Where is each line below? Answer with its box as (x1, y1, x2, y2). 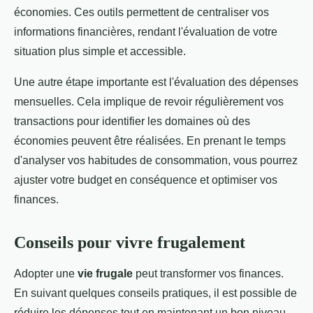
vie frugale (78, 268, 133, 280)
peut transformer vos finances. (133, 268, 284, 280)
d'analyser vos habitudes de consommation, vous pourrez (14, 154, 298, 167)
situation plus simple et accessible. (14, 45, 186, 58)
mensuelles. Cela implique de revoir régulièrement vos (14, 96, 284, 108)
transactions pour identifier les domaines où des (14, 115, 250, 128)
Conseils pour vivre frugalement (14, 233, 245, 252)
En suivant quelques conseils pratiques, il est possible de (14, 287, 297, 300)
